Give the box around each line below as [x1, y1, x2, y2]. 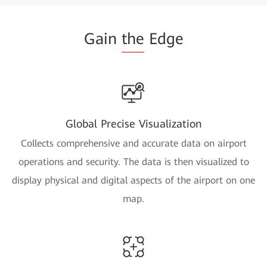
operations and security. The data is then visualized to [18, 156, 249, 167]
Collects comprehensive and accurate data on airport [20, 137, 247, 149]
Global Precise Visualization [65, 117, 202, 130]
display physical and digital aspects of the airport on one [12, 174, 255, 186]
